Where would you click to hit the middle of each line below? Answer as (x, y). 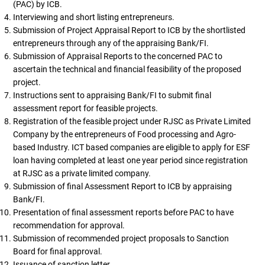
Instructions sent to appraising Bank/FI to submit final (112, 95)
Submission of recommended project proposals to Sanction (121, 238)
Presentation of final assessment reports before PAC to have (123, 212)
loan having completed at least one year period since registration (130, 160)
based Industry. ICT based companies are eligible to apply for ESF (131, 147)
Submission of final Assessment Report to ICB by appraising (122, 186)
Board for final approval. (57, 251)
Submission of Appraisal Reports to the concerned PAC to (117, 56)
